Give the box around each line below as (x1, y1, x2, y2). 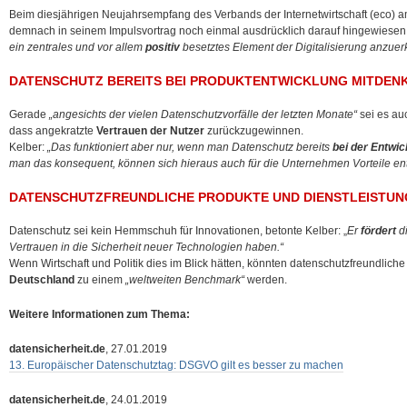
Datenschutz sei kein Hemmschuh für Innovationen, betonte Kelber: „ (9, 224, 347, 237)
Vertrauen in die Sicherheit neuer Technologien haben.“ (9, 241, 283, 253)
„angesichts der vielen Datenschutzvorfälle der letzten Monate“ (49, 108, 357, 121)
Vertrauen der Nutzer (96, 124, 204, 137)
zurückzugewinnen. (204, 124, 303, 137)
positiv (145, 41, 180, 54)
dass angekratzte (9, 124, 96, 137)
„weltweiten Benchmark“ (125, 273, 244, 286)
